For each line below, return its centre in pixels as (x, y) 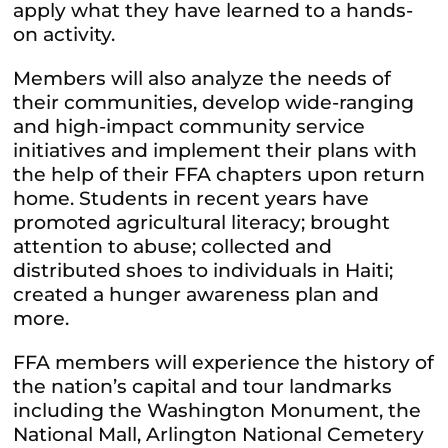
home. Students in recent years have (191, 199)
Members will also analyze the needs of (202, 79)
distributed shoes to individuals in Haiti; (203, 271)
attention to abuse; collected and (173, 247)
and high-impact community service (189, 127)
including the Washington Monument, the (217, 411)
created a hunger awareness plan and (196, 295)
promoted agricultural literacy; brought (202, 223)
